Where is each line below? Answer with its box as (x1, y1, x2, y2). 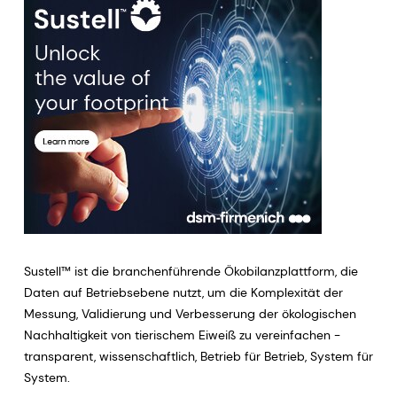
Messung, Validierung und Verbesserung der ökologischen (23, 305, 356, 322)
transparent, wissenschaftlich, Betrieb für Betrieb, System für (23, 347, 373, 364)
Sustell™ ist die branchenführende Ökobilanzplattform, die (23, 262, 358, 279)
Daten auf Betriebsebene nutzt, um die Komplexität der (23, 284, 343, 300)
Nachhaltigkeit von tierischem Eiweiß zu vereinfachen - (23, 326, 340, 343)
